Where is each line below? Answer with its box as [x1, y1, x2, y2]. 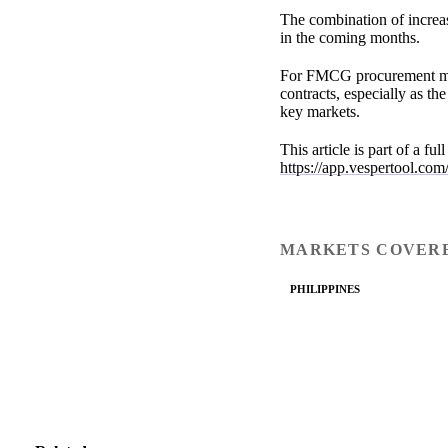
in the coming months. [280, 29, 420, 47]
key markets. [280, 103, 360, 121]
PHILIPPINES [290, 282, 360, 295]
